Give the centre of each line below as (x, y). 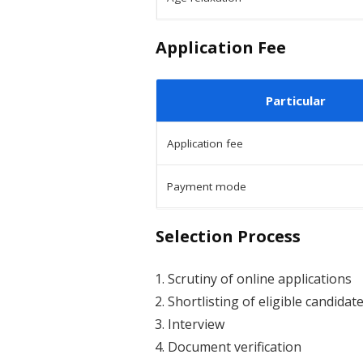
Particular (296, 100)
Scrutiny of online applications (260, 278)
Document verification (235, 346)
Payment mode (207, 186)
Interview (196, 324)
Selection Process (228, 236)
